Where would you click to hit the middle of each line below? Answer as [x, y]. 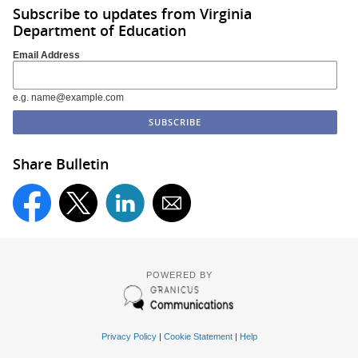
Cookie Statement [198, 336]
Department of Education [99, 30]
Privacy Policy [129, 336]
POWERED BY [179, 274]
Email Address [46, 56]
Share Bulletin [61, 164]
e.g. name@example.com [68, 98]
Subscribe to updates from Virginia [132, 13]
